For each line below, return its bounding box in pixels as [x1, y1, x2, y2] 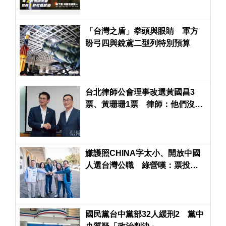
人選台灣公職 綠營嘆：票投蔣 [85, 160, 198, 169]
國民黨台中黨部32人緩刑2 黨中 [85, 209, 204, 218]
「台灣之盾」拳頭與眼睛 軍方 [85, 26, 198, 35]
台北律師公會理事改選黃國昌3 [85, 87, 195, 96]
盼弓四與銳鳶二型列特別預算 [85, 38, 190, 47]
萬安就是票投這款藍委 [85, 173, 166, 182]
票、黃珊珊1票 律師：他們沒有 [85, 99, 203, 108]
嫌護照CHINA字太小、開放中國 [85, 148, 200, 157]
